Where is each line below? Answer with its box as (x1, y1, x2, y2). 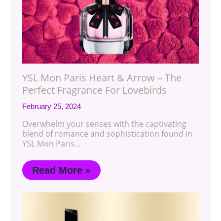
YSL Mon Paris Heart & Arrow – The (22, 71, 182, 85)
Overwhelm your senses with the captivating (22, 118, 186, 130)
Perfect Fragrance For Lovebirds (22, 83, 167, 97)
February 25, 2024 (22, 102, 81, 111)
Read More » (32, 165, 91, 176)
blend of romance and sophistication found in (22, 128, 192, 140)
